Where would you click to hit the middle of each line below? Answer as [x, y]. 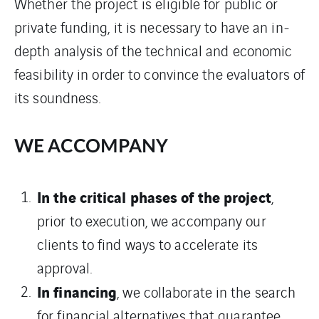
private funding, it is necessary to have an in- [152, 26]
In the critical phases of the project [154, 196]
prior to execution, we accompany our [152, 220]
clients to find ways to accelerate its [147, 244]
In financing [77, 291]
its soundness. [58, 97]
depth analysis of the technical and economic [153, 50]
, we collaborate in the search [206, 291]
